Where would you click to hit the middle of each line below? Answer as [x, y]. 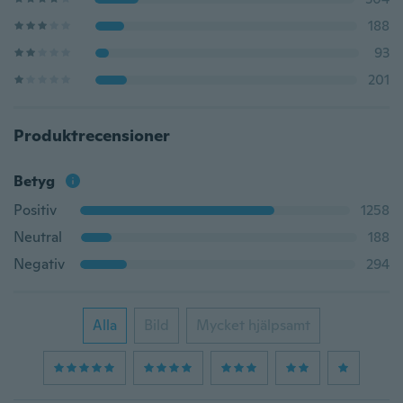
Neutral [38, 237]
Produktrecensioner [92, 135]
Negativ [39, 264]
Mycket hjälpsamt [253, 325]
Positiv [35, 210]
